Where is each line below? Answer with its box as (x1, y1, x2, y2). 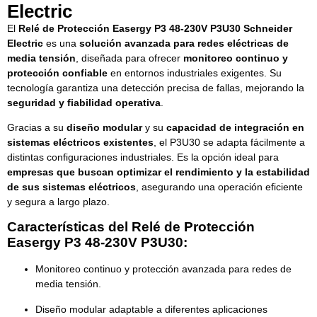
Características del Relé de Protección (7, 219, 255, 235)
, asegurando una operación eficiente (136, 180, 303, 192)
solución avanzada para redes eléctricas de (79, 37, 289, 49)
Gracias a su (7, 121, 67, 133)
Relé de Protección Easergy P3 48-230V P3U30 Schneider (18, 22, 292, 34)
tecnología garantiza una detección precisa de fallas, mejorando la (7, 81, 304, 93)
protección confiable (7, 67, 108, 79)
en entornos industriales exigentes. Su (108, 67, 282, 79)
